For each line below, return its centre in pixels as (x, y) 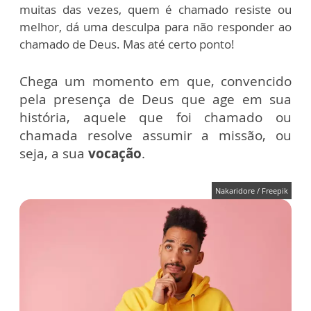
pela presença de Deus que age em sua (155, 99)
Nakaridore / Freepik (252, 190)
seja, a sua (54, 153)
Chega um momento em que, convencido (155, 81)
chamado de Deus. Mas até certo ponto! (127, 44)
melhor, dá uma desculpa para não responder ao (155, 26)
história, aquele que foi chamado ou (155, 117)
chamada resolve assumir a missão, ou (155, 135)
